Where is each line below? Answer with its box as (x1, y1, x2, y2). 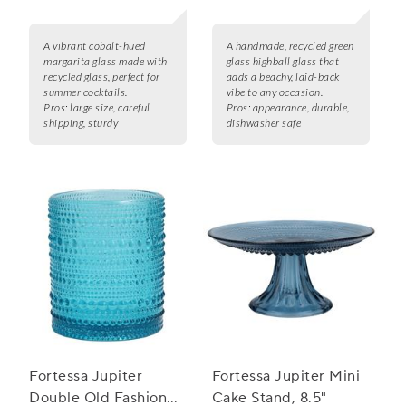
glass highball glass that (226, 54, 340, 69)
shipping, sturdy (43, 116, 118, 130)
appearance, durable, (252, 101, 350, 115)
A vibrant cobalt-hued (43, 39, 146, 53)
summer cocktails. (43, 85, 128, 100)
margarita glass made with (43, 54, 168, 69)
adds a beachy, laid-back (226, 70, 340, 84)
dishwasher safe (226, 116, 302, 130)
